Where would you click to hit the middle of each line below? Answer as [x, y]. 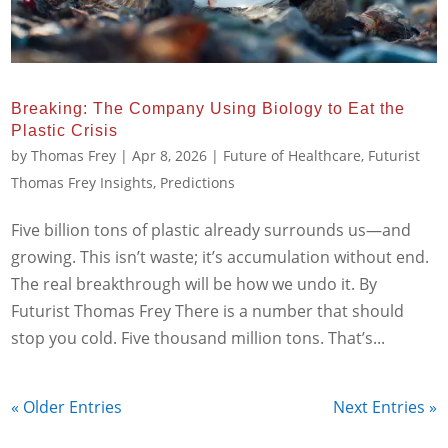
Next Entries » [384, 406]
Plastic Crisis [65, 130]
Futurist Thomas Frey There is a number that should [208, 310]
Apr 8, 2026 [170, 155]
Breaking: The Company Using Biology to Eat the [208, 108]
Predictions [198, 182]
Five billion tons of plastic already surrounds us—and [211, 229]
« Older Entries [67, 406]
